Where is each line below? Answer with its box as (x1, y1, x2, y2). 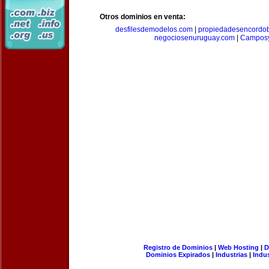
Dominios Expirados (146, 251, 210, 258)
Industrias (216, 251, 247, 258)
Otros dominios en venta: (100, 13, 186, 21)
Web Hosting (217, 244, 259, 251)
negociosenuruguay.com (154, 34, 235, 42)
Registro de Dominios (143, 244, 213, 251)
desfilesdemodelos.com (115, 25, 193, 34)
